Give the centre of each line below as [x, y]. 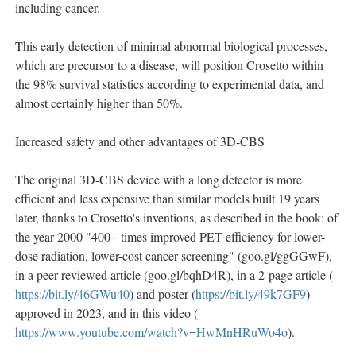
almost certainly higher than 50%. [99, 103]
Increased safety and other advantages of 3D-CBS [140, 141]
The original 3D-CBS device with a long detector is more [159, 180]
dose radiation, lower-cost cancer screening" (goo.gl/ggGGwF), [174, 256]
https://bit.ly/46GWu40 [72, 294]
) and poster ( [163, 294]
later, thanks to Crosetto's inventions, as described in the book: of [176, 218]
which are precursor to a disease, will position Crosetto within [169, 65]
